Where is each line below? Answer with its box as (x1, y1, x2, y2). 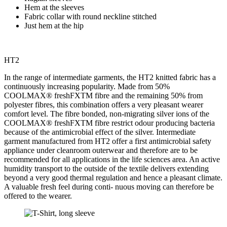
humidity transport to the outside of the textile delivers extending (4, 164, 209, 173)
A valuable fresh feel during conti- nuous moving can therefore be (4, 182, 214, 192)
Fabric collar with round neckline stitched (24, 12, 157, 21)
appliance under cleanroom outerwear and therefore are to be (4, 146, 198, 155)
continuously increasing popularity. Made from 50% (4, 82, 170, 91)
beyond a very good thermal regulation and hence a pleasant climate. (4, 173, 222, 182)
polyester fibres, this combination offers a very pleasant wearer (4, 100, 203, 109)
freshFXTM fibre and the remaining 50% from (54, 91, 203, 100)
